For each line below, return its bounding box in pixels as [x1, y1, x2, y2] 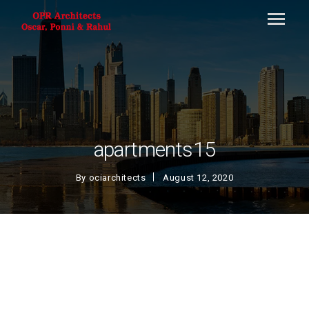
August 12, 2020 [163, 172, 234, 183]
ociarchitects [88, 172, 146, 183]
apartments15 [93, 137, 216, 161]
